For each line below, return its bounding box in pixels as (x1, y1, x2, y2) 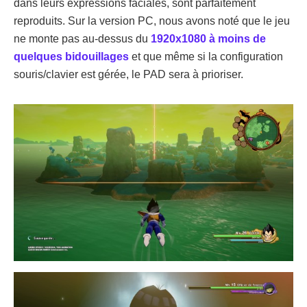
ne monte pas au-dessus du (14, 33, 151, 45)
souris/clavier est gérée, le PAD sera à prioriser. (14, 69, 243, 81)
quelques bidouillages (14, 51, 129, 63)
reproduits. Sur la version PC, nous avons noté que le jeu (14, 15, 290, 27)
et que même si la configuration (129, 51, 283, 63)
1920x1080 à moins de (151, 33, 266, 45)
